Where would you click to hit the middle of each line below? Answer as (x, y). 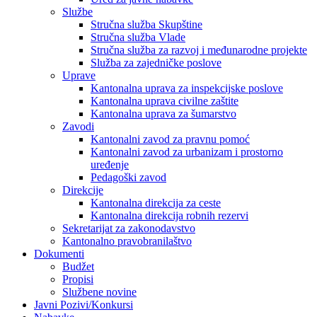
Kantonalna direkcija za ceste (156, 203)
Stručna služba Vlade (138, 38)
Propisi (78, 279)
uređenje (110, 165)
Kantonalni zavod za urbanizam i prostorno (187, 152)
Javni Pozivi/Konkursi (83, 305)
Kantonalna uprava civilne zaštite (165, 101)
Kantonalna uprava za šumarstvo (163, 114)
